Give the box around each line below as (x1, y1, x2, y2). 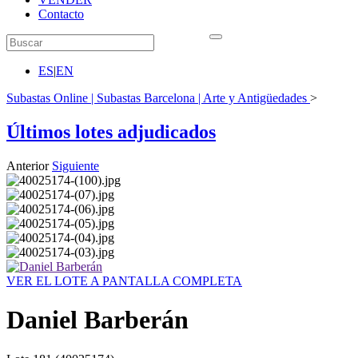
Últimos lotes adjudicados (6, 121, 216, 142)
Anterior (6, 158, 49, 173)
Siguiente (52, 158, 99, 173)
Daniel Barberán (6, 305, 189, 335)
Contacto (38, 7, 84, 21)
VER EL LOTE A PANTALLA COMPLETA (6, 273, 242, 288)
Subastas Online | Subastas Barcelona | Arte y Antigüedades (6, 91, 307, 105)
